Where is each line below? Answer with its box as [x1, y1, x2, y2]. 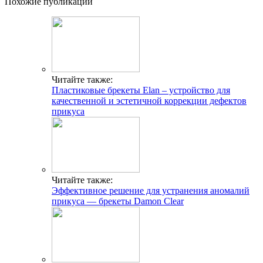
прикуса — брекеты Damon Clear [52, 195, 184, 206]
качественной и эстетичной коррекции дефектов [52, 95, 247, 106]
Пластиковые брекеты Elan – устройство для [52, 85, 230, 95]
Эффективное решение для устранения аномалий [52, 185, 249, 195]
